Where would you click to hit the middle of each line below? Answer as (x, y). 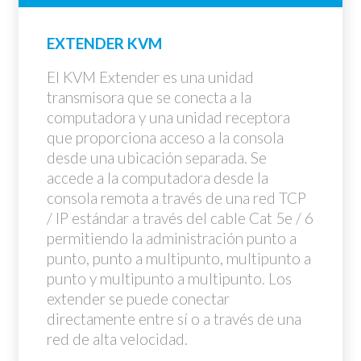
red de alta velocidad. (117, 339)
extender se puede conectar (138, 299)
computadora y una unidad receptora (168, 117)
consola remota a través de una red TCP (176, 198)
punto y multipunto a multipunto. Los (169, 278)
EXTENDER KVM (104, 43)
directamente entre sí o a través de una (174, 319)
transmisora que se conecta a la (149, 97)
